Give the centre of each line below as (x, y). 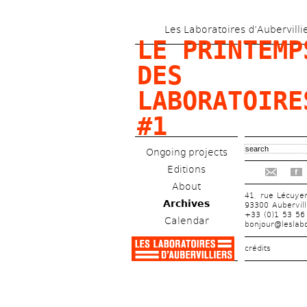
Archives (186, 203)
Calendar (186, 220)
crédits (258, 248)
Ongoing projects (186, 152)
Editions (186, 169)
